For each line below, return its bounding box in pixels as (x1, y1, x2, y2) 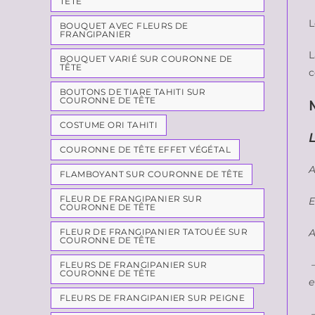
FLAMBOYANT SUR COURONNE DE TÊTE (60, 169, 244, 179)
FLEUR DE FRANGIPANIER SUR (60, 193, 202, 204)
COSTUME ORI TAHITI (60, 120, 158, 130)
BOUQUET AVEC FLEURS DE (60, 20, 188, 31)
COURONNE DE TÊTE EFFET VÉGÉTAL (60, 144, 231, 155)
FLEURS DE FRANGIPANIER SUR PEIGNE (60, 292, 245, 303)
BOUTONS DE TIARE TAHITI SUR (60, 86, 206, 97)
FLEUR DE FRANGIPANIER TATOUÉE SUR (60, 226, 248, 237)
